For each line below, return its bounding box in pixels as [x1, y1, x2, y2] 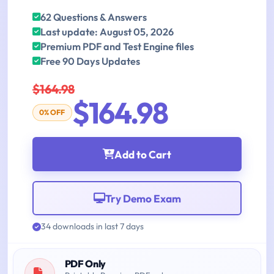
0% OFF [39, 108, 65, 117]
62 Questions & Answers [40, 11, 147, 24]
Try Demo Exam [105, 191, 181, 205]
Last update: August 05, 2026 [40, 26, 174, 39]
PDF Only [64, 257, 106, 270]
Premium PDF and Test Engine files [40, 40, 194, 53]
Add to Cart [114, 147, 171, 161]
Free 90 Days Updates [40, 55, 140, 68]
